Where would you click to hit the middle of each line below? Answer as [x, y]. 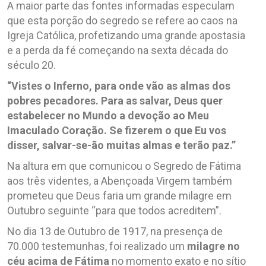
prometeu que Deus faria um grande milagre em [119, 195]
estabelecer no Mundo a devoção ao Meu [108, 115]
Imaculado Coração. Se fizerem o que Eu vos [117, 130]
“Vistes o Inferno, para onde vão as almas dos [119, 85]
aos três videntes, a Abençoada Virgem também [120, 180]
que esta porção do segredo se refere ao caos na [122, 20]
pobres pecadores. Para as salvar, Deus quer [115, 100]
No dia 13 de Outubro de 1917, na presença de [115, 231]
